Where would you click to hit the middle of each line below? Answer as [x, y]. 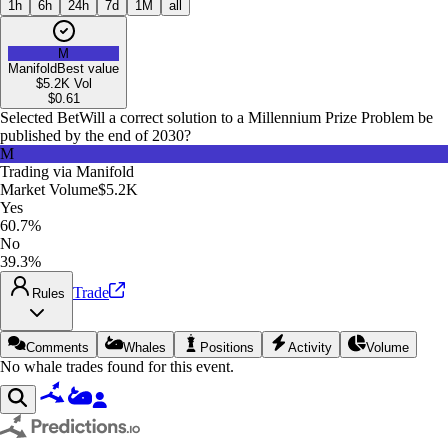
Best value [88, 68]
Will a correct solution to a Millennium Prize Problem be [256, 117]
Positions [227, 347]
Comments [57, 347]
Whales [144, 347]
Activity [310, 347]
